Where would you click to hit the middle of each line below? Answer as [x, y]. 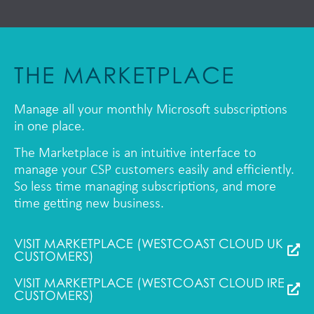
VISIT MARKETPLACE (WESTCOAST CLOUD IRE [149, 282]
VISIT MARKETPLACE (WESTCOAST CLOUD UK [149, 243]
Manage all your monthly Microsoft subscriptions [151, 110]
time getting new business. [89, 204]
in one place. [49, 127]
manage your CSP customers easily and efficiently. [154, 171]
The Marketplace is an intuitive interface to [135, 154]
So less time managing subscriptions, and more [145, 187]
